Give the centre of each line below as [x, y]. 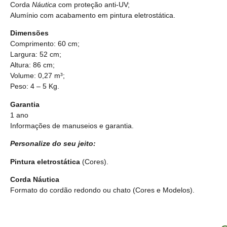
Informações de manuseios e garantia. [72, 125]
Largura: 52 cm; [36, 54]
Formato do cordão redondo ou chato [71, 190]
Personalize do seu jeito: [53, 144]
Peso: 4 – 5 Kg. [35, 86]
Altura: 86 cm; [32, 65]
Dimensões [29, 33]
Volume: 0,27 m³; [37, 76]
